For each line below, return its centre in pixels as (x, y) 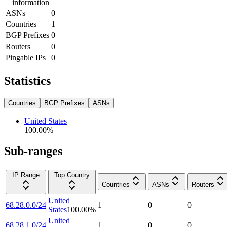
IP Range (26, 175)
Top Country (72, 175)
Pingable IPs (26, 57)
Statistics (27, 80)
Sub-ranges (33, 151)
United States (46, 121)
